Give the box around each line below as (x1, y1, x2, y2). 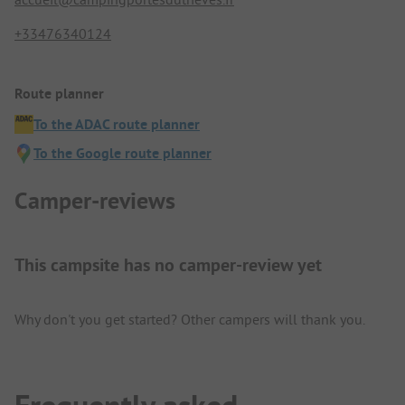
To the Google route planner (33, 143, 212, 163)
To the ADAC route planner (33, 114, 200, 134)
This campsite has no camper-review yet (14, 253, 322, 278)
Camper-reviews (14, 185, 175, 217)
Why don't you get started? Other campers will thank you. (14, 310, 365, 329)
